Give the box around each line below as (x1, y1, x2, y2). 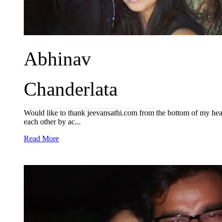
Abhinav (24, 48, 91, 69)
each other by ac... (24, 117, 81, 126)
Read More (24, 134, 59, 143)
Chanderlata (24, 78, 117, 100)
